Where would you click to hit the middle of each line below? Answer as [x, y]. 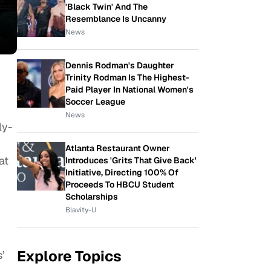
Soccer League [95, 102]
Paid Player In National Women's [129, 90]
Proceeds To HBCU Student [120, 184]
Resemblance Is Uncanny [116, 19]
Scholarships [92, 197]
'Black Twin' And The [106, 7]
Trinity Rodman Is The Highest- [127, 77]
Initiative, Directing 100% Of [122, 172]
